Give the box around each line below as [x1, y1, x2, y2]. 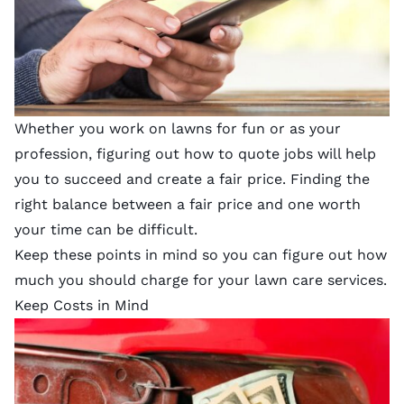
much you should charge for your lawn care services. [14, 271, 387, 289]
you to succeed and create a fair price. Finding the [14, 170, 370, 188]
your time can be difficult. [14, 220, 197, 238]
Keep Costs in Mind [14, 296, 149, 314]
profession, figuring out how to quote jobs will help [14, 144, 376, 162]
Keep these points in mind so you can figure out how [14, 245, 387, 263]
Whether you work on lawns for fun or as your [14, 119, 341, 137]
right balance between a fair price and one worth [14, 195, 361, 213]
